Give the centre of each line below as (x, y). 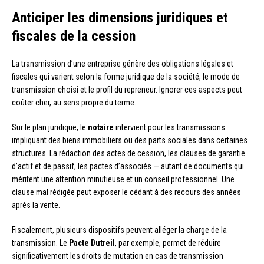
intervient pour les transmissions (169, 128)
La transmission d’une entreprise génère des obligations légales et (123, 64)
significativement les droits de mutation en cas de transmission (118, 256)
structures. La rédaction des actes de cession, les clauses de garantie (128, 154)
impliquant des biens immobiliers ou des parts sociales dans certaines (130, 141)
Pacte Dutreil (92, 243)
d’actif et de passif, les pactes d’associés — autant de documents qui (128, 166)
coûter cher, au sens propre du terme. (74, 103)
